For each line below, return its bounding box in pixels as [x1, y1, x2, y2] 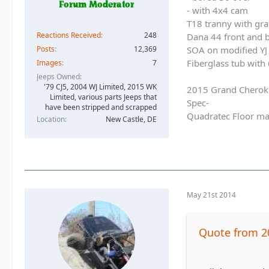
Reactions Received [37, 30, 101, 41]
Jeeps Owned [37, 71, 80, 82]
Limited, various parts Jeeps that [50, 92, 157, 103]
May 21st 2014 [187, 190, 236, 201]
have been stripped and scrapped [45, 102, 157, 113]
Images [37, 58, 62, 68]
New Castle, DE [106, 114, 157, 125]
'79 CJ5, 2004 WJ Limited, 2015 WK [44, 82, 157, 92]
